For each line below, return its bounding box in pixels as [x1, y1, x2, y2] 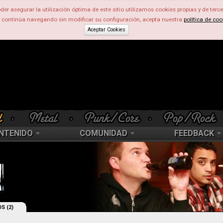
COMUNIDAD [80, 128, 129, 138]
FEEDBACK [174, 128, 216, 138]
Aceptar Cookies [87, 26, 125, 33]
